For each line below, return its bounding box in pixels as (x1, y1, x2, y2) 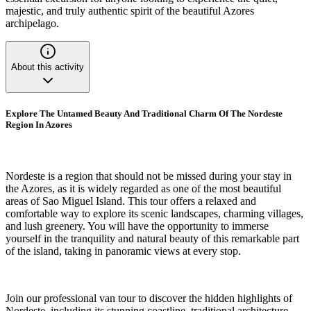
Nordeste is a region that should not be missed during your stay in (6, 169, 292, 182)
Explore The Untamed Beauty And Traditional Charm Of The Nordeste (6, 108, 283, 119)
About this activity (11, 62, 84, 73)
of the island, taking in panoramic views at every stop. (6, 244, 241, 257)
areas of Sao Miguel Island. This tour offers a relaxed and (6, 194, 256, 207)
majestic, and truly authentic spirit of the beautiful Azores (6, 5, 254, 17)
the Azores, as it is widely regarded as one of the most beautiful (6, 182, 281, 194)
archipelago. (6, 17, 59, 30)
